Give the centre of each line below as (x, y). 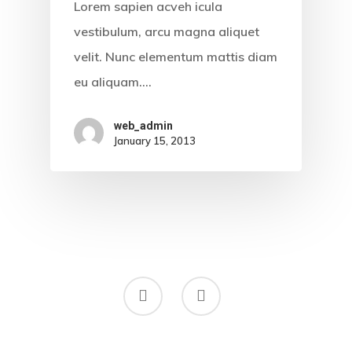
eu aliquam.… (113, 81)
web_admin (143, 126)
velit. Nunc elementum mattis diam (176, 56)
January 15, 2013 (155, 141)
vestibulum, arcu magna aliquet (167, 31)
